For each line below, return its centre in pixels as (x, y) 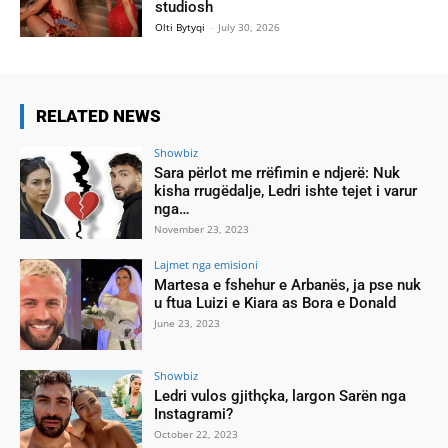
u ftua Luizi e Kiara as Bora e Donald (275, 302)
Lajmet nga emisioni (206, 264)
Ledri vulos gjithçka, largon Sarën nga (280, 396)
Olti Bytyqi (180, 26)
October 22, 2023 (196, 434)
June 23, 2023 (187, 322)
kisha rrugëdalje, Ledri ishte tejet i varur (286, 190)
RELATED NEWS (98, 115)
